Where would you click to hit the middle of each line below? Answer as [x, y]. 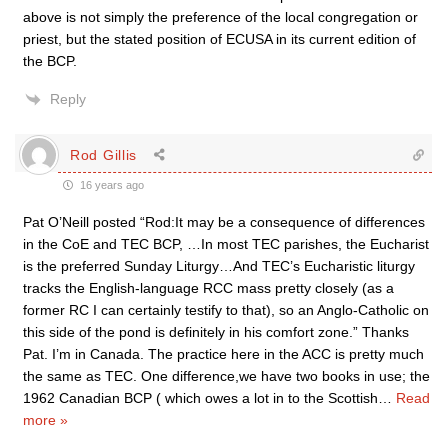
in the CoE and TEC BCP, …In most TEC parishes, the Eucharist [226, 244]
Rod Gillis [103, 154]
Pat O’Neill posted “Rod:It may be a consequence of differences [224, 222]
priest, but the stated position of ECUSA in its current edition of [219, 39]
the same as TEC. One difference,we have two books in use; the [226, 376]
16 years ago [110, 185]
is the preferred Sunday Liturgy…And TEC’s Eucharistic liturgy [219, 266]
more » [45, 420]
